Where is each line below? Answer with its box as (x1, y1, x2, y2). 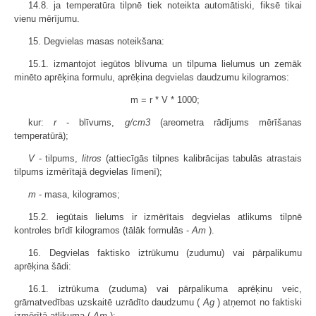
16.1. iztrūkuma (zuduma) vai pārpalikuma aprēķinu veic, (28, 284, 302, 295)
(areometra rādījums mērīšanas (150, 117, 303, 128)
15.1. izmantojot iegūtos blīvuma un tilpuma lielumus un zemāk (28, 59, 302, 70)
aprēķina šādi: (14, 261, 71, 272)
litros (81, 153, 102, 164)
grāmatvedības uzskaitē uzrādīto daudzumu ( (14, 297, 203, 308)
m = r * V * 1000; (130, 95, 200, 106)
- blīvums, (56, 117, 125, 128)
